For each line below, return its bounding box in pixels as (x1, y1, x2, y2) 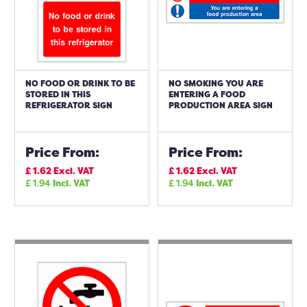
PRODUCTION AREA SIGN (169, 99, 273, 111)
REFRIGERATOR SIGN (25, 99, 112, 111)
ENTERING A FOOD (169, 88, 245, 100)
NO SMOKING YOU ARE (169, 77, 263, 89)
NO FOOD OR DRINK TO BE (25, 77, 135, 89)
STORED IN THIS (25, 88, 90, 100)
